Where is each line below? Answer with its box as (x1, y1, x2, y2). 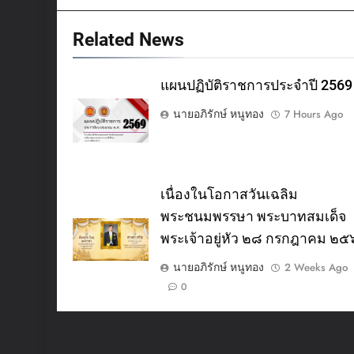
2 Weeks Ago (284, 259, 348, 275)
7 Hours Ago (284, 106, 343, 122)
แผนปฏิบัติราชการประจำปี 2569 (160, 77, 352, 93)
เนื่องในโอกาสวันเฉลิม (160, 186, 298, 202)
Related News (73, 28, 184, 51)
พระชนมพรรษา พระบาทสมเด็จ (160, 208, 346, 224)
